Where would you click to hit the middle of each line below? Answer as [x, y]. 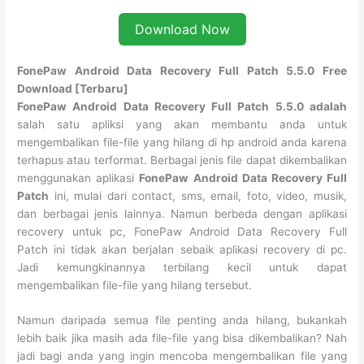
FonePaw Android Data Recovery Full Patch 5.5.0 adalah [182, 106]
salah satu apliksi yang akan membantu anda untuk [182, 124]
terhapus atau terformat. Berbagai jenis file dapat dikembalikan [182, 160]
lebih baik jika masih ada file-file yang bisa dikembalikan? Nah [182, 338]
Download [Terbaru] [73, 88]
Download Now [182, 29]
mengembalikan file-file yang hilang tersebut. [135, 285]
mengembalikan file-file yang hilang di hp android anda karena [182, 142]
